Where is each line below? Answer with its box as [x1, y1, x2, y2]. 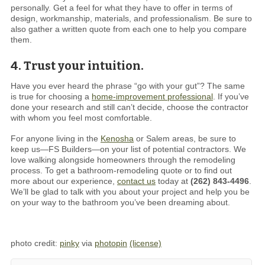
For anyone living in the [11, 133, 101, 143]
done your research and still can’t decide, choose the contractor [11, 102, 248, 112]
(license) [130, 238, 161, 248]
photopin [95, 238, 127, 248]
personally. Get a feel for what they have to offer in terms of [11, 3, 232, 13]
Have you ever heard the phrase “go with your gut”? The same [11, 81, 245, 91]
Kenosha [101, 133, 134, 143]
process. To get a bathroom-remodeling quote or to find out [11, 165, 232, 175]
